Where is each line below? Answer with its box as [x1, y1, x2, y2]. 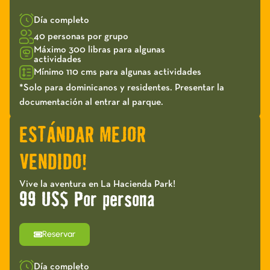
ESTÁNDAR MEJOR [19, 126, 146, 146]
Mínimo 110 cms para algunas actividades [34, 67, 201, 78]
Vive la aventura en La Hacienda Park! [19, 179, 175, 189]
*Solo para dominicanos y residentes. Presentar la [19, 83, 224, 93]
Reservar [42, 229, 75, 240]
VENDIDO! [19, 153, 87, 173]
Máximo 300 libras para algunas [34, 45, 165, 55]
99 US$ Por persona [19, 192, 155, 210]
